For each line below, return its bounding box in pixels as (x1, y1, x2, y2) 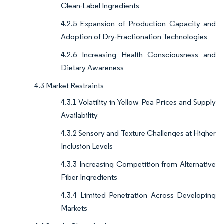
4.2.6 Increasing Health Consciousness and (61, 50, 216, 60)
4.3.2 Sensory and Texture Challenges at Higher (61, 128, 216, 138)
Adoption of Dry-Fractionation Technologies (61, 32, 207, 42)
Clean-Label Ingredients (61, 1, 139, 11)
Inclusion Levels (61, 141, 113, 151)
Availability (61, 110, 98, 120)
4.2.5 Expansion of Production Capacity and (61, 19, 216, 29)
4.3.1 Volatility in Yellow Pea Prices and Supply (61, 97, 216, 107)
